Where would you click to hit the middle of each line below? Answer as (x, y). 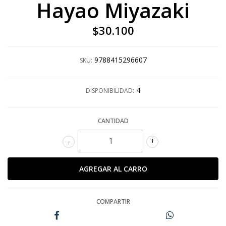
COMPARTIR (113, 202)
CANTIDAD (113, 121)
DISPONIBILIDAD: (110, 91)
